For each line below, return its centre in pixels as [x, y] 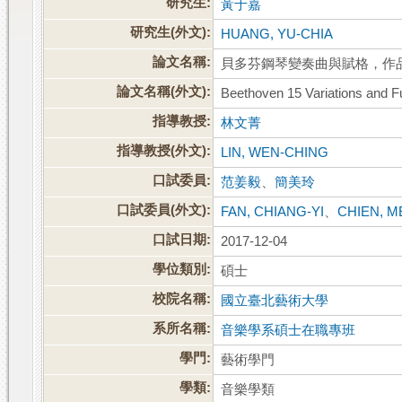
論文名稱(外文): [164, 92]
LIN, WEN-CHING [275, 153]
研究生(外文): [171, 33]
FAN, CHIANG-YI [273, 212]
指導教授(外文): [164, 151]
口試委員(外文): [164, 210]
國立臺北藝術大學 [275, 301]
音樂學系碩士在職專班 [288, 331]
